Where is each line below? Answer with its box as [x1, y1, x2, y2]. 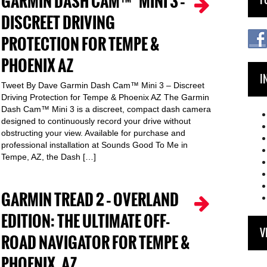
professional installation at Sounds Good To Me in [1, 140, 188, 150]
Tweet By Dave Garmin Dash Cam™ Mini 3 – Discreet [1, 80, 204, 90]
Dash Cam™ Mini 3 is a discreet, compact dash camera [1, 104, 211, 114]
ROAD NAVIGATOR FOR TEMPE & [1, 231, 190, 254]
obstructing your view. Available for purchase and [1, 128, 185, 138]
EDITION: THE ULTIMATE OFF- [1, 210, 169, 233]
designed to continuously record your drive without [1, 116, 191, 126]
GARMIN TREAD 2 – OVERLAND [1, 188, 179, 212]
